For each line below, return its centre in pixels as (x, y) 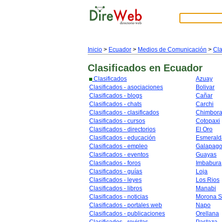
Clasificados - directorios (122, 129)
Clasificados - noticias (119, 197)
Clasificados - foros (115, 163)
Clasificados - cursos (117, 121)
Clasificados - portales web (126, 205)
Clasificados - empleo (118, 146)
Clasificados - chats (115, 104)
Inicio (95, 50)
